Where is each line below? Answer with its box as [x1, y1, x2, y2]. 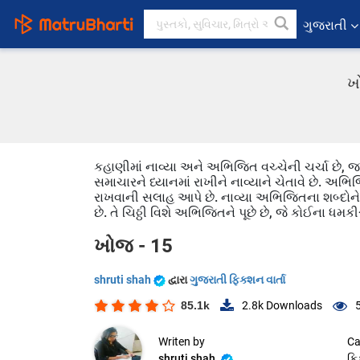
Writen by [158, 335, 205, 349]
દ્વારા [168, 273, 190, 286]
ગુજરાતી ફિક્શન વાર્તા [190, 273, 285, 286]
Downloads [264, 299, 322, 313]
